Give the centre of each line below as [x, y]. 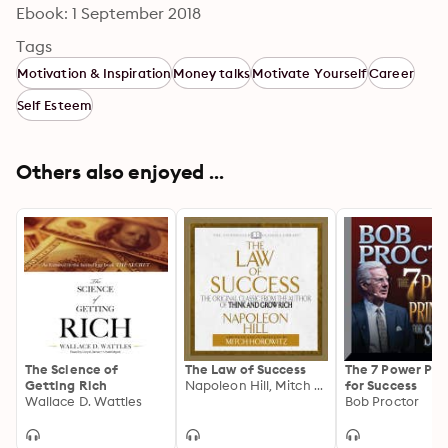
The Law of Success [246, 369]
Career [391, 73]
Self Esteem [54, 105]
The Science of [72, 369]
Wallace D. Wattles [84, 401]
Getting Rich [66, 385]
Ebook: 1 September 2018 [108, 13]
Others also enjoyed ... [120, 171]
